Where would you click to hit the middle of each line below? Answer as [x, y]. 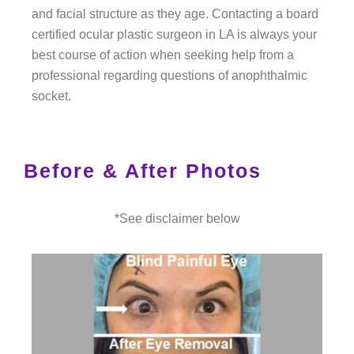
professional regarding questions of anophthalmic [169, 76]
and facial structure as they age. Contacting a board [175, 14]
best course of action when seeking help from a [163, 55]
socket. [51, 96]
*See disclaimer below [177, 219]
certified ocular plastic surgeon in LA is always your [174, 35]
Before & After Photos [143, 171]
